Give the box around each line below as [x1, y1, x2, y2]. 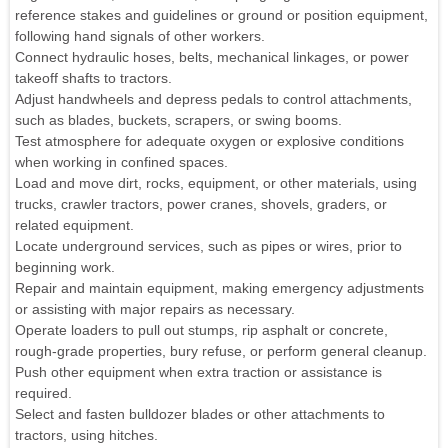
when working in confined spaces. [15, 153, 228, 170]
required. [15, 384, 72, 401]
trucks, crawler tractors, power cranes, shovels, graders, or [15, 195, 387, 212]
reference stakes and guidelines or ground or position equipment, [15, 6, 428, 23]
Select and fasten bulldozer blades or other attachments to [15, 405, 385, 422]
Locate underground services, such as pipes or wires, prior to [15, 237, 402, 254]
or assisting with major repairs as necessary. [15, 300, 295, 317]
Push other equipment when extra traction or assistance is [15, 363, 382, 380]
